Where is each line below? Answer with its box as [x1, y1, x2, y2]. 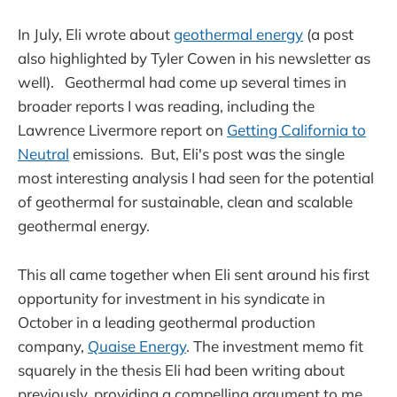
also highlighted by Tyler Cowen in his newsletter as [18, 49, 370, 68]
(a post [303, 25, 354, 44]
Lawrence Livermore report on [18, 121, 227, 140]
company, [18, 336, 88, 355]
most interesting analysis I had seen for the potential [18, 168, 374, 188]
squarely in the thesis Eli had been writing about [18, 360, 345, 379]
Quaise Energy [88, 336, 186, 355]
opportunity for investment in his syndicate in [18, 288, 325, 307]
